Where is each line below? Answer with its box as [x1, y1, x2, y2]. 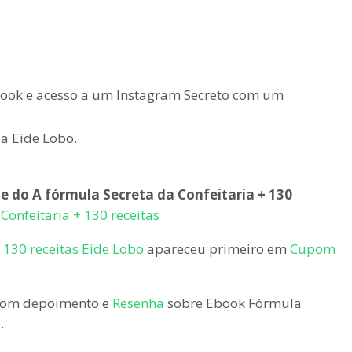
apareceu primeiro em [144, 239, 290, 258]
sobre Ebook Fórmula [164, 293, 302, 312]
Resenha [112, 293, 164, 312]
